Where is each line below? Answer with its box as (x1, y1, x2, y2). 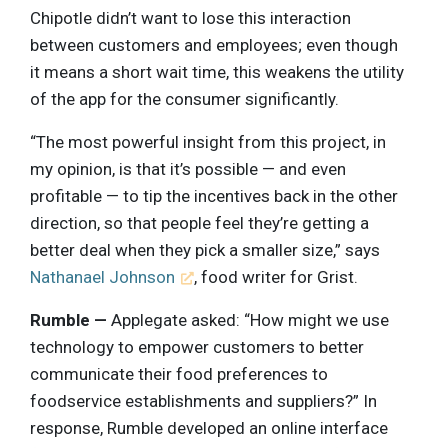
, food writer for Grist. (194, 266, 359, 287)
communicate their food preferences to (30, 363, 328, 384)
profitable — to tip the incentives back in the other (30, 185, 398, 206)
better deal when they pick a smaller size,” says (30, 239, 380, 260)
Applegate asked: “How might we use (107, 309, 389, 330)
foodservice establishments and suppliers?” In (30, 390, 377, 411)
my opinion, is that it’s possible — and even (30, 158, 346, 179)
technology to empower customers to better (30, 336, 364, 357)
